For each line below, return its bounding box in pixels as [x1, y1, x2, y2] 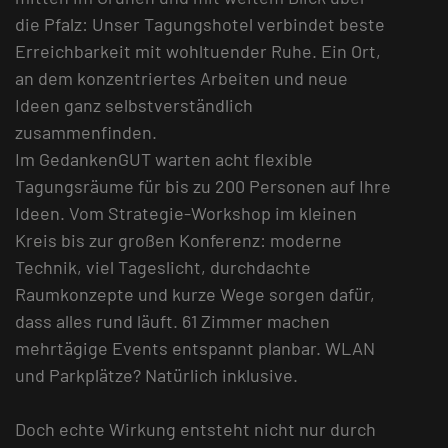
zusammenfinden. [15, 121, 157, 144]
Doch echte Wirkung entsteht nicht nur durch [15, 418, 376, 441]
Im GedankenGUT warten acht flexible [15, 148, 313, 171]
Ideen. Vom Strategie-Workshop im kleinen [15, 202, 357, 225]
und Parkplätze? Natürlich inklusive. [15, 364, 298, 387]
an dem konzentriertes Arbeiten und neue [15, 67, 348, 90]
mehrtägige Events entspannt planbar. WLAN [15, 337, 375, 360]
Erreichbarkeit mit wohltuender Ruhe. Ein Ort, [15, 40, 381, 63]
